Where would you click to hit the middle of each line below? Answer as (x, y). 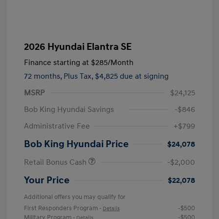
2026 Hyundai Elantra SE (78, 47)
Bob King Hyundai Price (76, 144)
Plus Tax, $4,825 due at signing (116, 76)
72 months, (44, 76)
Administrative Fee (57, 126)
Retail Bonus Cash (56, 162)
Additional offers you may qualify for (75, 197)
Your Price (47, 180)
